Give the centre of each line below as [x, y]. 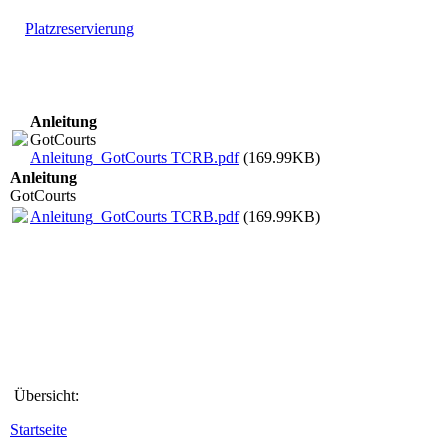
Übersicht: [44, 396]
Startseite [38, 430]
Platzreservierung [79, 29]
